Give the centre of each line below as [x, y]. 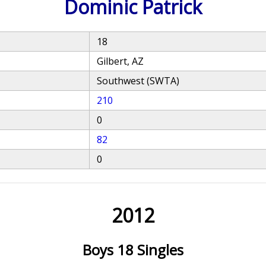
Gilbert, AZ [121, 61]
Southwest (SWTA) [138, 81]
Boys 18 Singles [133, 250]
